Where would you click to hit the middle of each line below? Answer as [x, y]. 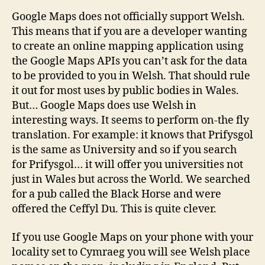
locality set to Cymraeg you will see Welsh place [131, 252]
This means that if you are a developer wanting [130, 32]
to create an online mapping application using [128, 47]
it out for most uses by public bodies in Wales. [125, 91]
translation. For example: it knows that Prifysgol [132, 135]
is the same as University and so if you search [124, 150]
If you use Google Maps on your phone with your [132, 237]
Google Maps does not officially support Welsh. [128, 17]
